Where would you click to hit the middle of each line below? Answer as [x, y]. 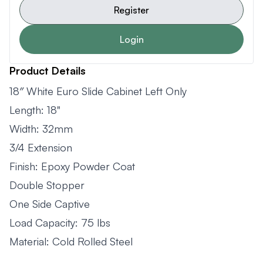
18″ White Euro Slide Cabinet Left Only [98, 91]
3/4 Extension [41, 147]
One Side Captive [50, 204]
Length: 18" [35, 110]
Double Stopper [47, 185]
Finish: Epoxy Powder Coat [72, 166]
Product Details [48, 70]
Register [131, 10]
